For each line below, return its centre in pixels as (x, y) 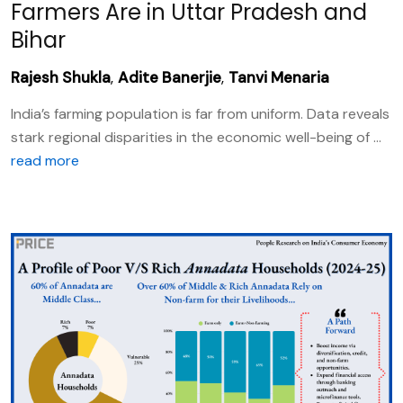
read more (45, 161)
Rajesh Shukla (61, 77)
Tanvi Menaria (279, 77)
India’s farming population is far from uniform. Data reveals (200, 114)
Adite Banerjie (170, 77)
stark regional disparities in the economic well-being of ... (196, 137)
